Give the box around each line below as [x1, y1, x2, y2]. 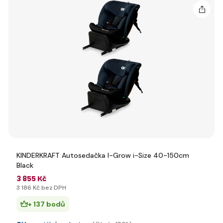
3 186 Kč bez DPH [16, 184, 66, 192]
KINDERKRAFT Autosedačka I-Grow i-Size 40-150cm [16, 151, 189, 160]
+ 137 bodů [28, 200, 65, 209]
